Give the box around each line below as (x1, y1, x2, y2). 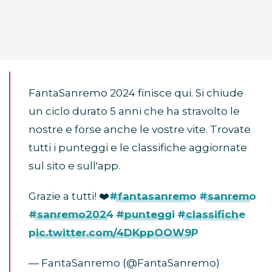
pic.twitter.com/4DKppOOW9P (29, 226, 199, 239)
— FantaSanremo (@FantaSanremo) (29, 257, 220, 270)
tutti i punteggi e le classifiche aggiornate (29, 141, 247, 154)
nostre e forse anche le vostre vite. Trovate (29, 123, 251, 136)
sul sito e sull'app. (29, 160, 120, 172)
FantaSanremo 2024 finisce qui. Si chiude (29, 87, 243, 100)
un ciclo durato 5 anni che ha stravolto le (29, 105, 240, 118)
